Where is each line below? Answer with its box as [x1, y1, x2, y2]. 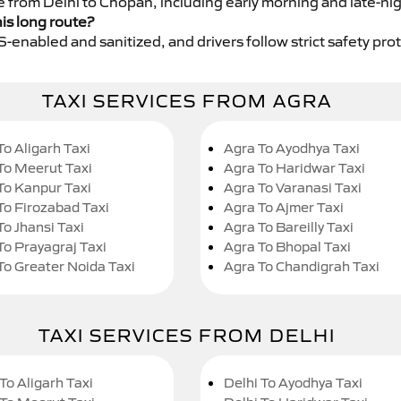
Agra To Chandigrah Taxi [224, 258, 380, 276]
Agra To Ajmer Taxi [224, 199, 344, 217]
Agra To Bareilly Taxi [224, 218, 354, 236]
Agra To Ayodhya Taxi [224, 140, 360, 158]
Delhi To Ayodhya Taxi [224, 374, 363, 392]
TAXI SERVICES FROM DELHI [38, 325, 336, 347]
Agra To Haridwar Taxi [224, 159, 365, 177]
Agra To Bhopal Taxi [224, 238, 351, 256]
